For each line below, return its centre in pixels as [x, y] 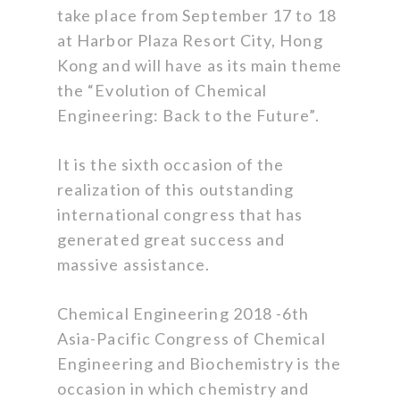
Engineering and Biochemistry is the [199, 364]
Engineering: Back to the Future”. [188, 116]
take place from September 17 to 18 [197, 16]
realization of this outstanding [176, 190]
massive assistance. [134, 265]
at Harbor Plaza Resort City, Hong [190, 41]
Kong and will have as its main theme [200, 66]
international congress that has [180, 215]
